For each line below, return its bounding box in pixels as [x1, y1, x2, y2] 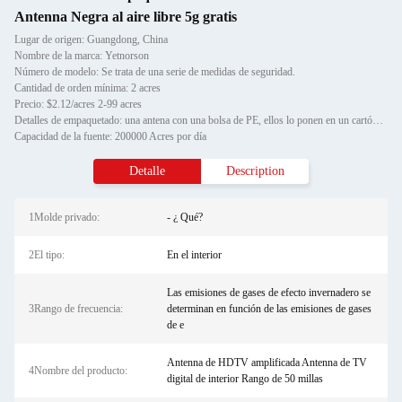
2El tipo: [29, 249, 65, 261]
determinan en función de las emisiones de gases [166, 302, 371, 315]
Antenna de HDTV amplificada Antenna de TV [166, 356, 367, 369]
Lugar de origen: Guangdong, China [14, 33, 168, 46]
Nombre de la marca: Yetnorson [14, 49, 149, 62]
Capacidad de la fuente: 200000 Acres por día [14, 130, 206, 143]
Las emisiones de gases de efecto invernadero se [166, 286, 371, 299]
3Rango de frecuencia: [29, 302, 123, 315]
